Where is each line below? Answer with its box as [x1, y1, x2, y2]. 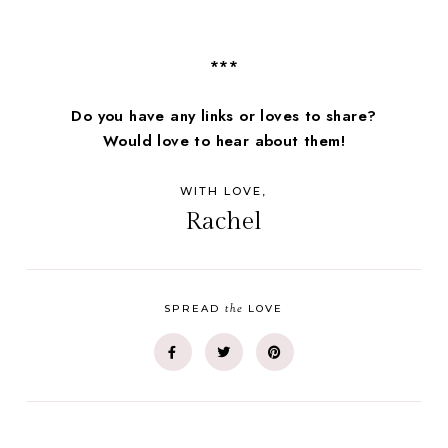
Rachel [185, 207, 263, 237]
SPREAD [164, 302, 226, 316]
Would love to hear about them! [102, 130, 345, 153]
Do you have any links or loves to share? [71, 105, 377, 128]
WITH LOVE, [180, 184, 268, 199]
